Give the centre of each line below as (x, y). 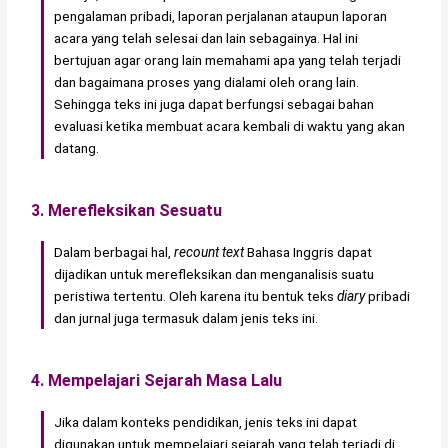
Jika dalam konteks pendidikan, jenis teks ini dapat (206, 422)
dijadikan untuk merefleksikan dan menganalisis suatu (214, 274)
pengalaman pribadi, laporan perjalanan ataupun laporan (221, 16)
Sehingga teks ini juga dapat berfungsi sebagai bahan (214, 104)
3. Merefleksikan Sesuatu (127, 211)
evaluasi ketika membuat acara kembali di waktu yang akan (230, 126)
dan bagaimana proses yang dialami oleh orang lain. (207, 82)
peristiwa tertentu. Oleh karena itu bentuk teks (196, 296)
